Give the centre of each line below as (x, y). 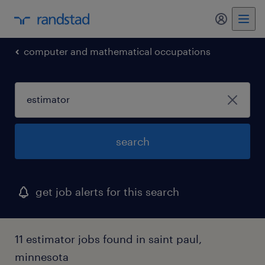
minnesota (42, 257)
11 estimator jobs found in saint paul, (108, 239)
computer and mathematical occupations (117, 51)
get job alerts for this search (107, 192)
